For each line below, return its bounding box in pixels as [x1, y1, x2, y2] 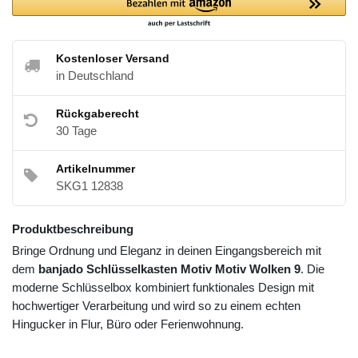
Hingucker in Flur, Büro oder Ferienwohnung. [12, 317, 244, 332]
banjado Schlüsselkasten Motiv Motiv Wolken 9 [38, 262, 300, 276]
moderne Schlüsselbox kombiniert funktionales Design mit [12, 280, 314, 295]
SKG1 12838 [56, 179, 123, 193]
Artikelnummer [56, 162, 135, 176]
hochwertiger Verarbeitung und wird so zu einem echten [12, 299, 300, 313]
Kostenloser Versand [56, 52, 169, 66]
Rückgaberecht [56, 107, 139, 121]
